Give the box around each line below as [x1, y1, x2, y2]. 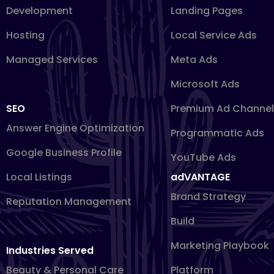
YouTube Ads [170, 150, 236, 165]
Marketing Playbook [170, 239, 269, 253]
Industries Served [6, 243, 94, 257]
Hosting [6, 28, 45, 42]
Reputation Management [6, 194, 131, 209]
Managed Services [6, 53, 98, 67]
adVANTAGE [170, 170, 230, 184]
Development [6, 4, 73, 18]
